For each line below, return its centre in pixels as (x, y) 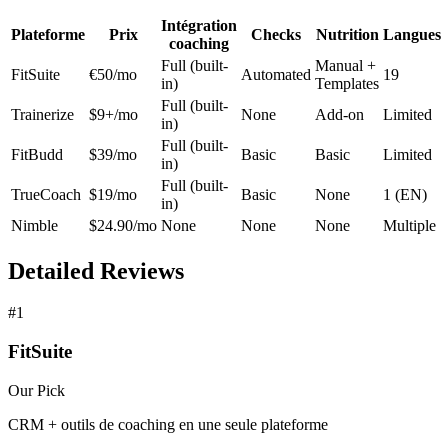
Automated (276, 74)
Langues (412, 34)
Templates (347, 83)
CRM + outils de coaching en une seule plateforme (168, 424)
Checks (276, 34)
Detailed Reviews (96, 270)
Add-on (339, 114)
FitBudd (37, 154)
